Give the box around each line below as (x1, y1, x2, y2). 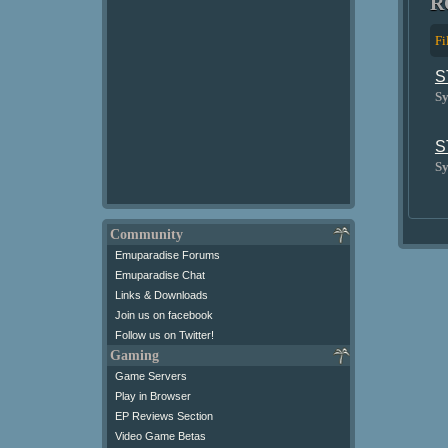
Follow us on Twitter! (115, 329, 214, 341)
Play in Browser (115, 390, 191, 402)
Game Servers (115, 370, 187, 382)
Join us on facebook (115, 309, 213, 321)
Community (110, 227, 183, 242)
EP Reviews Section (115, 410, 213, 422)
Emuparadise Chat (115, 269, 205, 281)
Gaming (110, 348, 159, 363)
